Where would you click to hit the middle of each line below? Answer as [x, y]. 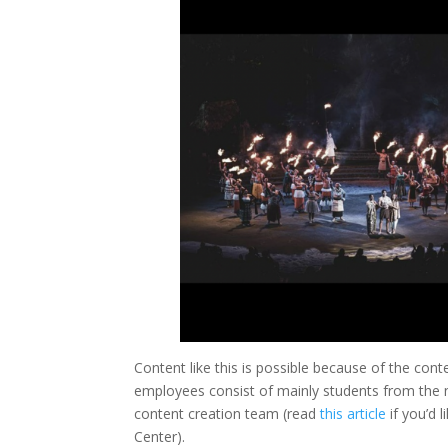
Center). [160, 436]
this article [353, 413]
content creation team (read [227, 413]
